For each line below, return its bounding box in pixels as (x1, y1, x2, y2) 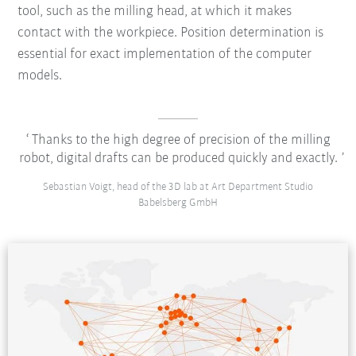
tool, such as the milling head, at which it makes (17, 4, 292, 20)
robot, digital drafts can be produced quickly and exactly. (18, 151, 338, 167)
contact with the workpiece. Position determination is (17, 25, 324, 41)
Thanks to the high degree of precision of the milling (28, 133, 331, 149)
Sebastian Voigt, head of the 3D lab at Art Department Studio (43, 181, 313, 194)
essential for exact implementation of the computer (17, 47, 312, 63)
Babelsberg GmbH (138, 197, 218, 210)
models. (17, 68, 66, 84)
